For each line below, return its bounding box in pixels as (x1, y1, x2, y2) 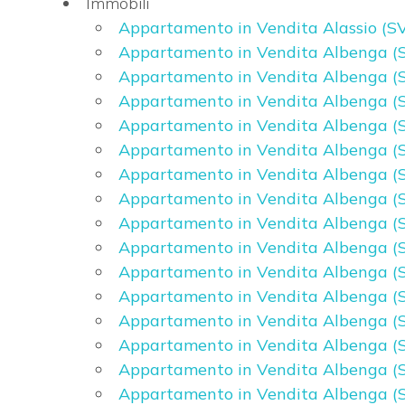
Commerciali (41, 39, 116, 56)
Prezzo (27, 159, 79, 180)
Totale (27, 327, 77, 349)
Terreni (41, 91, 85, 108)
